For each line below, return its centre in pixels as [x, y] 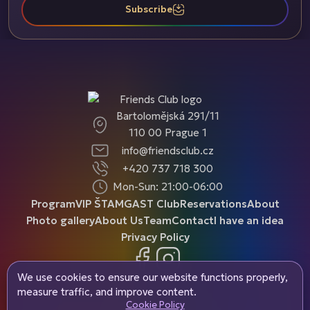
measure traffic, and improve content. [107, 292]
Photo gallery [61, 221]
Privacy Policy [155, 237]
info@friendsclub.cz [167, 150]
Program [53, 204]
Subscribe [148, 10]
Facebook [179, 253]
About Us [119, 221]
